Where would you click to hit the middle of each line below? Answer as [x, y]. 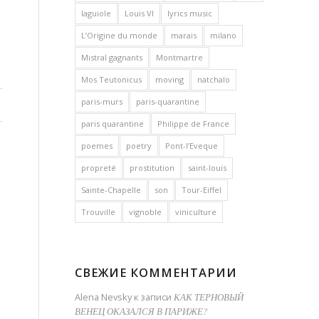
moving [170, 79]
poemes [97, 146]
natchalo [214, 79]
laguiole [96, 13]
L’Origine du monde [120, 35]
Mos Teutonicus [112, 79]
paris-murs [102, 101]
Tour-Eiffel [202, 190]
